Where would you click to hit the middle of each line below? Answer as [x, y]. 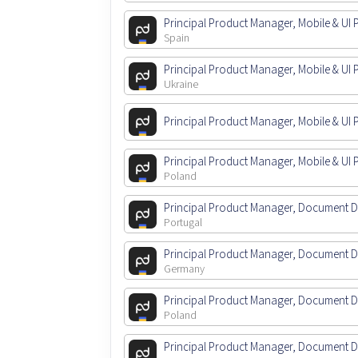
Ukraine [181, 85]
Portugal [183, 223]
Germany [185, 270]
